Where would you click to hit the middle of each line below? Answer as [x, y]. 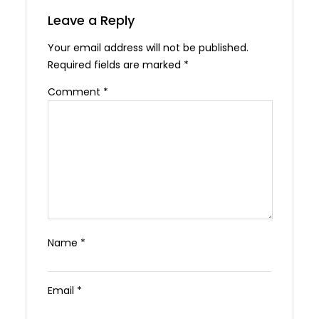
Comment [75, 91]
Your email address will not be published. [148, 47]
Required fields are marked [116, 64]
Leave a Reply [91, 20]
